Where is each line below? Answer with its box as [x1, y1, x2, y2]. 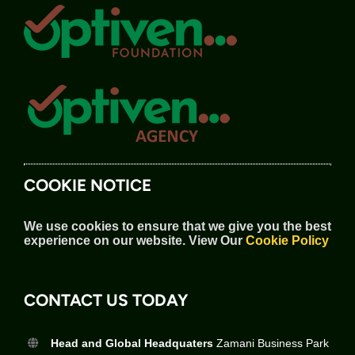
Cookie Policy [246, 233, 329, 247]
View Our [185, 233, 246, 247]
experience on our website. [24, 233, 185, 247]
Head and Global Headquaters [50, 336, 213, 349]
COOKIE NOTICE [24, 174, 151, 195]
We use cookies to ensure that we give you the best [24, 219, 331, 233]
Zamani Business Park [212, 336, 329, 349]
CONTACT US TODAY [24, 289, 188, 310]
